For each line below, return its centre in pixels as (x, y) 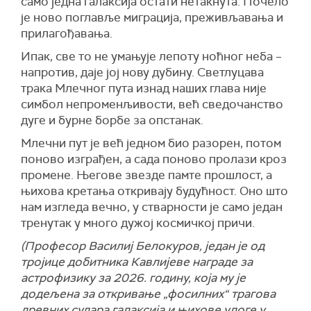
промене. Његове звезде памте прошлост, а (146, 175)
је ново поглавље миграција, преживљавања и (152, 17)
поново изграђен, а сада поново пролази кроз (154, 159)
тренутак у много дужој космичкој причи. (138, 222)
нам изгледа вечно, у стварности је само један (152, 207)
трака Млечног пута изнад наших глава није (144, 88)
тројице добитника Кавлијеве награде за (137, 261)
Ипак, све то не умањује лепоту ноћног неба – (151, 56)
